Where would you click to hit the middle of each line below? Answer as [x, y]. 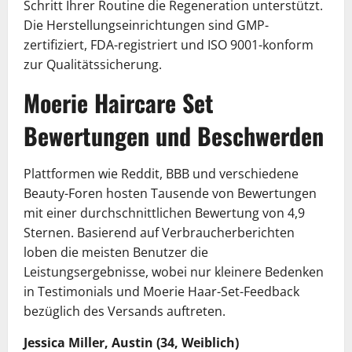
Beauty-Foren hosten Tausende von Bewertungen [170, 193]
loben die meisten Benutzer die [116, 252]
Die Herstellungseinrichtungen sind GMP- [146, 25]
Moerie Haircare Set [119, 103]
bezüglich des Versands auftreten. [125, 311]
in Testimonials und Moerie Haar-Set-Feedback [161, 291]
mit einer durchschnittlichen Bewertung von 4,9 [164, 213]
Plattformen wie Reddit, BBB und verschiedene [161, 174]
